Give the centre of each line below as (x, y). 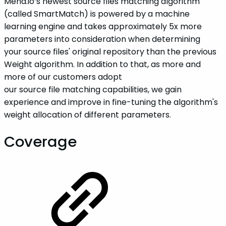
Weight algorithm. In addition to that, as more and (102, 65)
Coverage (40, 142)
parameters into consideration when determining (102, 39)
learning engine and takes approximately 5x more (103, 27)
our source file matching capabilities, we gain (93, 90)
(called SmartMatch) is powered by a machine (97, 14)
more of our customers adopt (63, 77)
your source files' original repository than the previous (110, 52)
